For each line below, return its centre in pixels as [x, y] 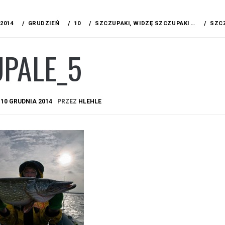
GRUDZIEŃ [44, 23]
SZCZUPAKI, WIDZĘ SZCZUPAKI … [145, 23]
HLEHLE [90, 101]
